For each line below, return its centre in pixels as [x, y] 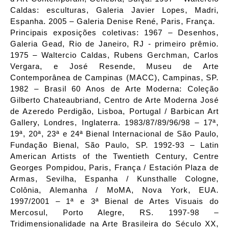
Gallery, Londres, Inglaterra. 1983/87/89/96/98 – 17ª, [114, 123]
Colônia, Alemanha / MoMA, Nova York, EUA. [114, 190]
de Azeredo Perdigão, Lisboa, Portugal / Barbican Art [114, 112]
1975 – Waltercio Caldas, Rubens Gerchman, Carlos [114, 55]
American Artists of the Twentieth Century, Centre [114, 157]
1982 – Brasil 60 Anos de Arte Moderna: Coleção [114, 89]
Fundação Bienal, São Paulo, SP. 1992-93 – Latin [114, 145]
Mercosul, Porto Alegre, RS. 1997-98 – [114, 213]
